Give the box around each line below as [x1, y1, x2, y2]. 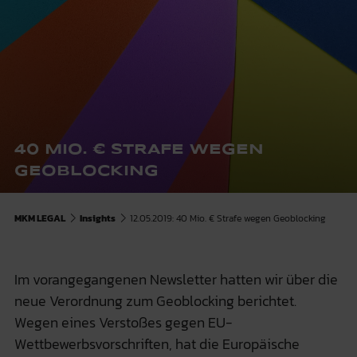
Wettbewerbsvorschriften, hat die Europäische [14, 332, 300, 355]
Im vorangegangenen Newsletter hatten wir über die [14, 268, 338, 290]
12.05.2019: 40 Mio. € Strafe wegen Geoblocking [129, 210, 326, 226]
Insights [79, 210, 116, 226]
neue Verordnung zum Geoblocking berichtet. [14, 289, 296, 312]
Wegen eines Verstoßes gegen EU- [14, 311, 233, 333]
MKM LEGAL [14, 210, 65, 226]
